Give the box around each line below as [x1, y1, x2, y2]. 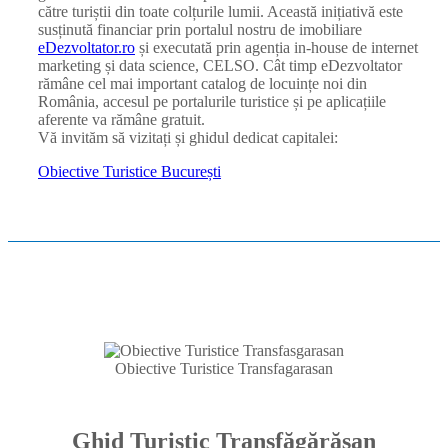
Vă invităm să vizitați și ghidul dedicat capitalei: [38, 128, 338, 146]
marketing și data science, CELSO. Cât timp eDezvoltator [38, 56, 402, 74]
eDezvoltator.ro [38, 38, 135, 56]
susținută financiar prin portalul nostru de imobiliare [38, 20, 362, 38]
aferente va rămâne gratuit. [38, 110, 205, 128]
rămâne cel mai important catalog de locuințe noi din [38, 74, 367, 92]
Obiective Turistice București [38, 162, 221, 180]
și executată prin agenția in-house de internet [135, 38, 418, 56]
